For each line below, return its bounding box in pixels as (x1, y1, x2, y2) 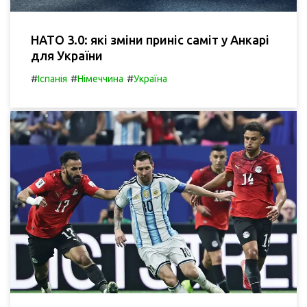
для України (31, 49, 103, 63)
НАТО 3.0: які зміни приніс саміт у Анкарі (31, 33, 269, 47)
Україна (134, 73, 167, 85)
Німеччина (77, 73, 123, 85)
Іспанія (38, 73, 67, 85)
